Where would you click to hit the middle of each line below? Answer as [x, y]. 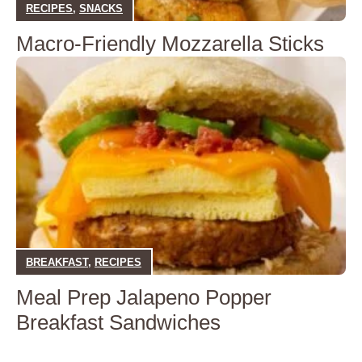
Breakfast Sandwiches [118, 323]
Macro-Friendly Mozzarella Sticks [170, 44]
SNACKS [101, 8]
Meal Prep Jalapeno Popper [144, 298]
